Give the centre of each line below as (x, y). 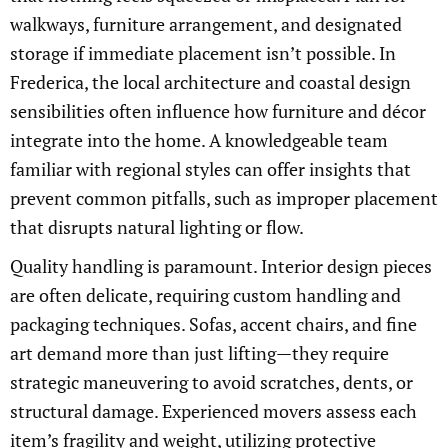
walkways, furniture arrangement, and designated (206, 24)
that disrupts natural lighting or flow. (157, 227)
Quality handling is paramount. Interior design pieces (221, 266)
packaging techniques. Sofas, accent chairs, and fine (213, 324)
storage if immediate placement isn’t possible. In (203, 53)
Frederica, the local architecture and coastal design (210, 82)
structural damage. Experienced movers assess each (213, 411)
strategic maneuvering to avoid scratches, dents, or (211, 382)
